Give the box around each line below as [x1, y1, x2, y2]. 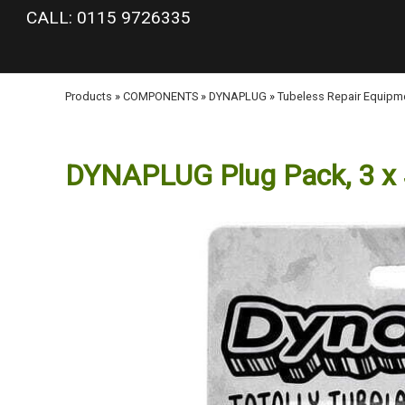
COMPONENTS [123, 89, 198, 103]
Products [65, 89, 112, 103]
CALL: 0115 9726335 [26, 7, 191, 28]
